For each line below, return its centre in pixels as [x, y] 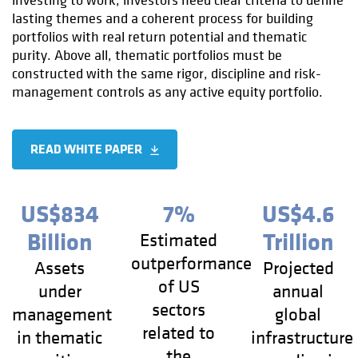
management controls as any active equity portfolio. [169, 92]
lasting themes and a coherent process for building [163, 18]
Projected [298, 269]
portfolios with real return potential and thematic [159, 37]
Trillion [298, 243]
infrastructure [302, 338]
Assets [60, 269]
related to [179, 334]
